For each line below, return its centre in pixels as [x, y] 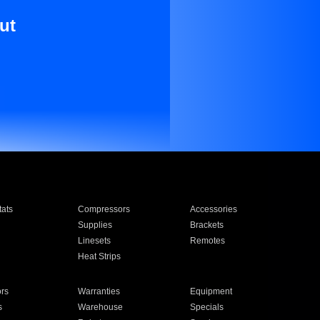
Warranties [99, 291]
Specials [207, 307]
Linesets [94, 241]
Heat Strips [99, 256]
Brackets [207, 225]
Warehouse [100, 307]
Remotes [208, 241]
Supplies [95, 225]
